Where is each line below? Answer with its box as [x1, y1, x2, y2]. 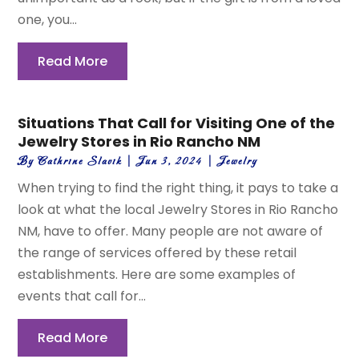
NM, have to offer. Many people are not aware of [18, 222, 324, 241]
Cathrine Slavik [38, 155, 123, 169]
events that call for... [18, 287, 147, 306]
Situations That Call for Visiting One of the [18, 113, 336, 134]
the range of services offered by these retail [18, 244, 297, 263]
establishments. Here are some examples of [18, 265, 296, 284]
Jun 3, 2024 [137, 155, 204, 169]
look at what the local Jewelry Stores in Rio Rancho [18, 200, 339, 220]
